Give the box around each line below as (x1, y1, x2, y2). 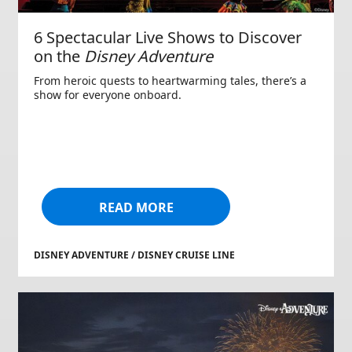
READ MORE (98, 199, 174, 217)
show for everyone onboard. (34, 87, 181, 103)
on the (34, 46, 84, 68)
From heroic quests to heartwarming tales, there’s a (34, 73, 306, 89)
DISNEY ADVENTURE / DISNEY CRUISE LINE (34, 248, 235, 262)
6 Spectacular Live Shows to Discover (34, 27, 302, 49)
